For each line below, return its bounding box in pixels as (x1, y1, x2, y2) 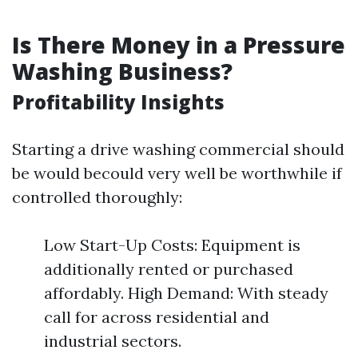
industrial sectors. (44, 331, 181, 351)
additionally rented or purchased (44, 259, 293, 279)
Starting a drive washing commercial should (12, 139, 344, 159)
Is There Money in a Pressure (12, 30, 345, 60)
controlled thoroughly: (12, 187, 182, 207)
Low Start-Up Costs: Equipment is (44, 235, 300, 255)
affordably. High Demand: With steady (44, 283, 328, 303)
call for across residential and (44, 307, 269, 327)
